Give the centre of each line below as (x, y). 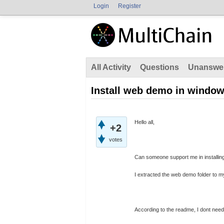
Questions (159, 67)
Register (129, 6)
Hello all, (144, 122)
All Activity (111, 67)
